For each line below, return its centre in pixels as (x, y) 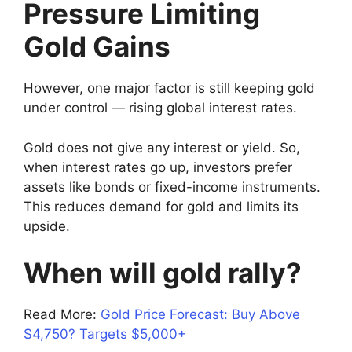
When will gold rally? (163, 273)
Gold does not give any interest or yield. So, (162, 147)
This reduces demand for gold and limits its (161, 206)
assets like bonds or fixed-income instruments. (172, 187)
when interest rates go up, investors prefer (158, 167)
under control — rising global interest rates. (160, 108)
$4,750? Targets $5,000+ (105, 334)
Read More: (62, 315)
